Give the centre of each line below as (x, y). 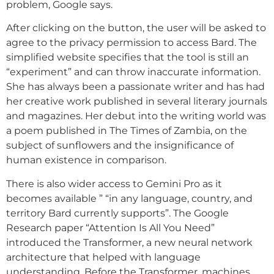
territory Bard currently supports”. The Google (117, 213)
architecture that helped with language (103, 257)
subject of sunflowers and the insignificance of (120, 146)
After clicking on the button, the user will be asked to (136, 28)
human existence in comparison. (86, 160)
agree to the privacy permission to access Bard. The (131, 43)
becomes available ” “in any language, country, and (129, 198)
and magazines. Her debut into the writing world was (136, 116)
